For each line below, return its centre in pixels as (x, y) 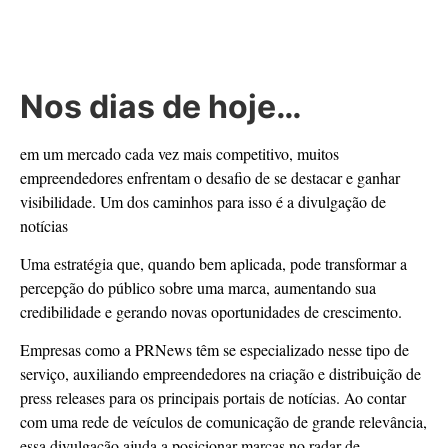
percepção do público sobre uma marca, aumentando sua (198, 287)
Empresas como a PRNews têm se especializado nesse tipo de (214, 350)
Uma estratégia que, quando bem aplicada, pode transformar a (213, 263)
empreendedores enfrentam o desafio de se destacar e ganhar (210, 177)
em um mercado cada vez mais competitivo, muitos (179, 153)
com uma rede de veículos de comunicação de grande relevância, (223, 422)
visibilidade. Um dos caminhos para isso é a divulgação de (203, 201)
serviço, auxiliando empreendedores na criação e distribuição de (220, 374)
